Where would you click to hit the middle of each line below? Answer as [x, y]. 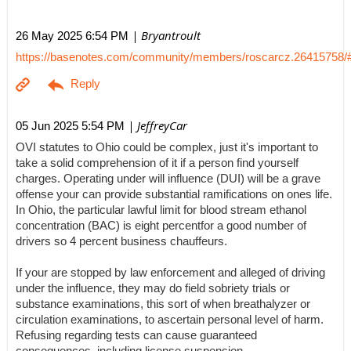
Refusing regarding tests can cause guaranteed [136, 335]
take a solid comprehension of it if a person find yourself [157, 163]
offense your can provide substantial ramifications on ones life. [174, 194]
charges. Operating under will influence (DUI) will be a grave [168, 178]
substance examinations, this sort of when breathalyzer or [163, 304]
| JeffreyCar [156, 125]
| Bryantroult [165, 35]
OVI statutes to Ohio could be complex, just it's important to [167, 147]
